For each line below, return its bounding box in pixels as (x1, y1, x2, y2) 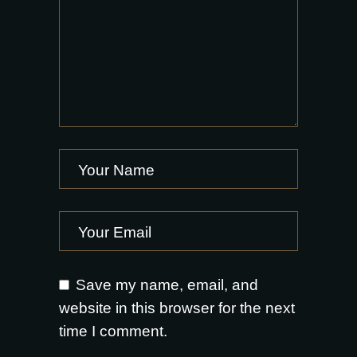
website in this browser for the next (59, 300, 295, 317)
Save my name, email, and (76, 277, 258, 294)
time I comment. (59, 323, 167, 340)
